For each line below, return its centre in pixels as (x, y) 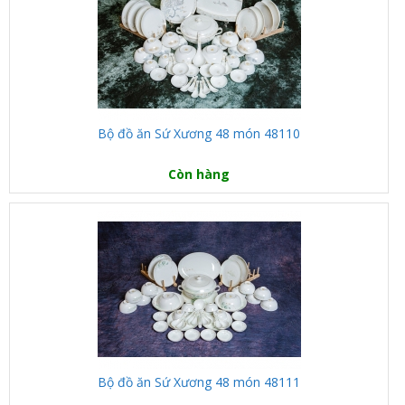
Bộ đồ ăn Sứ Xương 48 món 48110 (199, 133)
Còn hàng (199, 174)
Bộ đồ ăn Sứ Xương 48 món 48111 (199, 382)
